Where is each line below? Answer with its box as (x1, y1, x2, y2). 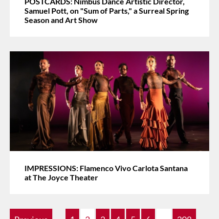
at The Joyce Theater (24, 172, 98, 182)
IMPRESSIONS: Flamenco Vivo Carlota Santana (24, 163, 188, 173)
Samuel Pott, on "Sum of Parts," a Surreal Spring (24, 5, 189, 15)
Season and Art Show (24, 15, 98, 24)
